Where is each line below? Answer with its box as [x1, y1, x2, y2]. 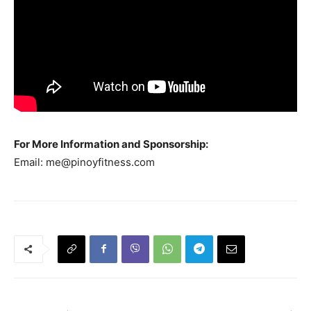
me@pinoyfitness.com [46, 155, 155, 169]
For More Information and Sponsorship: [14, 137, 208, 151]
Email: [14, 155, 46, 169]
